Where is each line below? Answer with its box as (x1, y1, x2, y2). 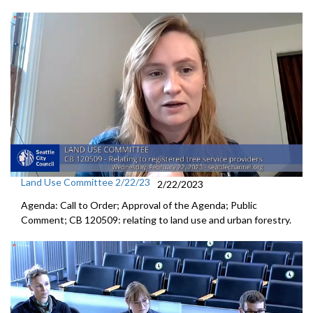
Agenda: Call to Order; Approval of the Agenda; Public (21, 199, 257, 211)
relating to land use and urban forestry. (123, 214, 291, 226)
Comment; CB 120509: (21, 214, 123, 226)
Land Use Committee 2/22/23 (21, 176, 150, 188)
